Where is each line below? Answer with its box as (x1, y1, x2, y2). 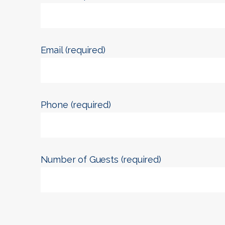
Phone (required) (40, 99, 111, 110)
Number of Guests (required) (40, 154, 161, 165)
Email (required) (40, 45, 105, 55)
